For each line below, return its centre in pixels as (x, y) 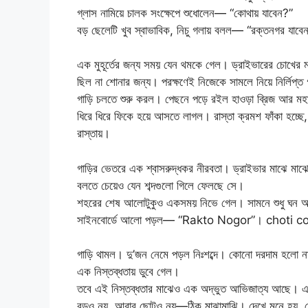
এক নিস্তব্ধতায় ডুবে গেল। (128, 272)
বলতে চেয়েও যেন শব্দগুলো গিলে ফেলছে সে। (161, 185)
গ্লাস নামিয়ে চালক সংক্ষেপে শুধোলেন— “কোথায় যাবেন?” (185, 13)
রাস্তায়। (93, 134)
